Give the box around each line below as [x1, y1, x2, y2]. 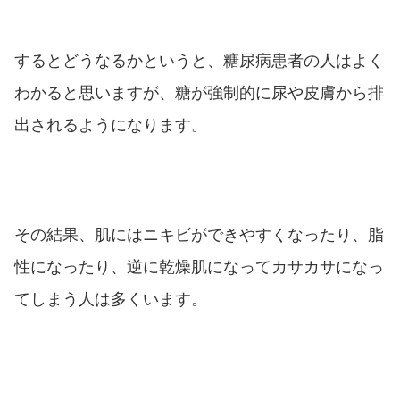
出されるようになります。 [14, 116, 207, 135]
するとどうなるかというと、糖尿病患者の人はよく [14, 52, 384, 71]
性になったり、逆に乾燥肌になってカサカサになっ [14, 257, 384, 276]
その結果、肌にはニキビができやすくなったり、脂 [14, 225, 384, 244]
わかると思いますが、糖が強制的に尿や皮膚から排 [14, 84, 384, 103]
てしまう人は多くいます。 [14, 289, 207, 308]
